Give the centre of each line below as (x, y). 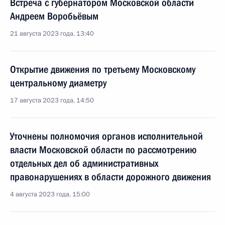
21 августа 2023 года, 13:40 (52, 34)
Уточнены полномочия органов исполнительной (106, 136)
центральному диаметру (58, 83)
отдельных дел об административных (84, 163)
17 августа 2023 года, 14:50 (52, 100)
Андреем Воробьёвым (54, 16)
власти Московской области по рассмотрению (103, 150)
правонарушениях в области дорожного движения (110, 177)
